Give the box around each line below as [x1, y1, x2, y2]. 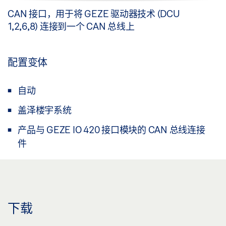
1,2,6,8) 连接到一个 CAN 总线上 [8, 21, 135, 32]
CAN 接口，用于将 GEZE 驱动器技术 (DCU [8, 8, 180, 20]
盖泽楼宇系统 [18, 104, 72, 116]
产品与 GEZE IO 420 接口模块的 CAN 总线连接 [18, 124, 205, 136]
